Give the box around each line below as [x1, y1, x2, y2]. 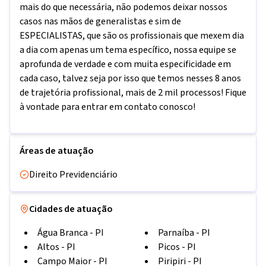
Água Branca [37, 226, 88, 239]
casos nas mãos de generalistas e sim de [20, 15, 181, 28]
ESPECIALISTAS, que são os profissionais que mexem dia [20, 29, 244, 42]
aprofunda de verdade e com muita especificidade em [20, 58, 231, 71]
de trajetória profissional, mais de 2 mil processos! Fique [20, 86, 246, 99]
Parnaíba [158, 226, 194, 239]
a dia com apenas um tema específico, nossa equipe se [20, 43, 236, 56]
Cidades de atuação [29, 202, 113, 216]
